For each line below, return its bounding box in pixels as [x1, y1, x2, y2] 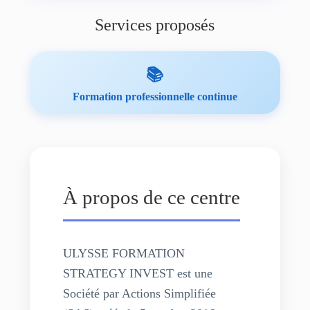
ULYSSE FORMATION [62, 246, 185, 260]
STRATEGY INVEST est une [62, 266, 212, 280]
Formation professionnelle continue [72, 91, 237, 102]
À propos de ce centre [62, 186, 240, 208]
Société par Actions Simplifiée [62, 286, 216, 300]
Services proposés [95, 16, 215, 34]
